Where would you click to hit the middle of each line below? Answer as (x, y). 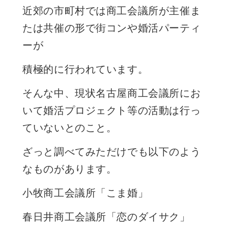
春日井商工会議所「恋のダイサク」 (106, 217)
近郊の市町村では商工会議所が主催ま (112, 10)
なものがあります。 (70, 169)
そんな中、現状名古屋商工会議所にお (112, 93)
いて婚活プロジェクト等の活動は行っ (112, 110)
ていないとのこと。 (70, 127)
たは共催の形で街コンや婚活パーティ (112, 28)
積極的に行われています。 (85, 69)
